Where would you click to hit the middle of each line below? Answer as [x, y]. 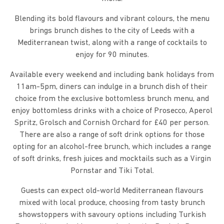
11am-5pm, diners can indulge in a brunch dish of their [112, 87]
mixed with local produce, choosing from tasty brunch [112, 203]
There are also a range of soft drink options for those [112, 135]
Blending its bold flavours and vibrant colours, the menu [112, 19]
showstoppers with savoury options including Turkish [112, 215]
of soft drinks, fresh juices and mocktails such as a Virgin [112, 159]
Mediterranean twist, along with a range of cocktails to [112, 43]
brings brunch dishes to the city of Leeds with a [112, 31]
